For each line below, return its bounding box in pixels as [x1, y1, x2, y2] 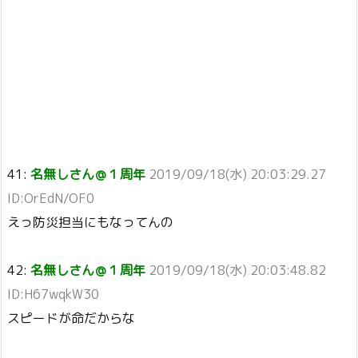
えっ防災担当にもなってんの [7, 213, 173, 232]
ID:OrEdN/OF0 [7, 189, 94, 208]
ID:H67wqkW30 [7, 285, 99, 304]
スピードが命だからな [7, 309, 135, 328]
